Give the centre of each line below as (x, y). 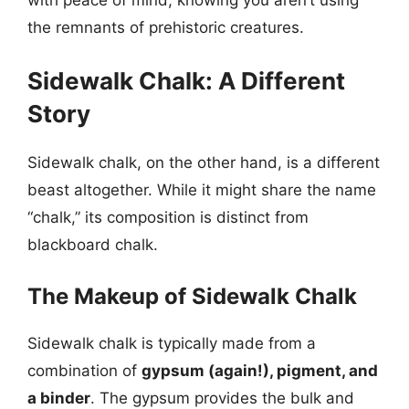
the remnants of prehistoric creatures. (166, 27)
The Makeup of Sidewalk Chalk (192, 296)
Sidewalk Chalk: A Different (186, 80)
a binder (59, 398)
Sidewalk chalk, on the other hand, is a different (204, 162)
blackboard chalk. (93, 244)
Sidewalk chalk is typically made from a (172, 343)
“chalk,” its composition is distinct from (168, 217)
